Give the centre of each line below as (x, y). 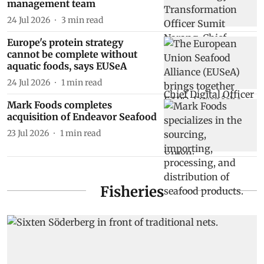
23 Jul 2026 (28, 133)
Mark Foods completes (60, 105)
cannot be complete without (72, 55)
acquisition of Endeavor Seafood (82, 117)
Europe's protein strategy (65, 43)
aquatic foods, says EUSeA (67, 66)
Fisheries (132, 192)
